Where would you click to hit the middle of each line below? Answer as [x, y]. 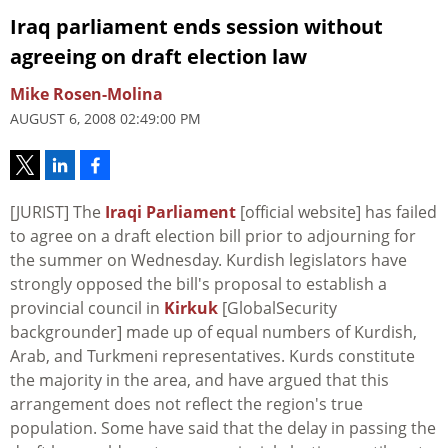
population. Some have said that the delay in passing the [223, 428]
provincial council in [87, 308]
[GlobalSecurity [277, 308]
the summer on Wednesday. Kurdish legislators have [208, 260]
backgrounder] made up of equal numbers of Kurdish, [213, 332]
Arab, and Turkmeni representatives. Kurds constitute [212, 356]
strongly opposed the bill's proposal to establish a [198, 284]
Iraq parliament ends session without [196, 27]
